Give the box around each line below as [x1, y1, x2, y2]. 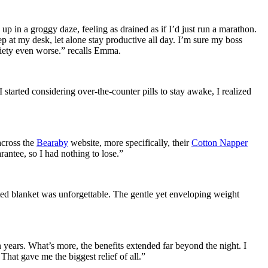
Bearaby [36, 137, 68, 148]
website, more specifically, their [68, 137, 191, 148]
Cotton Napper [191, 137, 248, 148]
